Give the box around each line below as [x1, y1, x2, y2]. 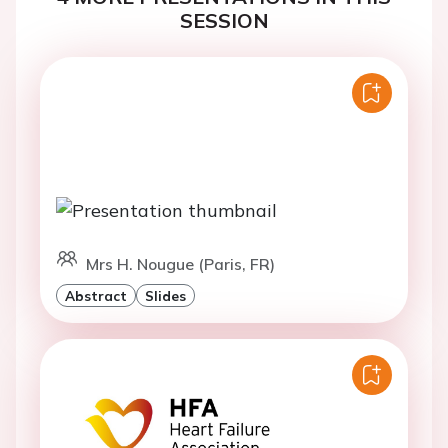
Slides [145, 286, 186, 304]
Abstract [65, 286, 127, 304]
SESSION [179, 7, 269, 32]
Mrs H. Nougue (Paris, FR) [86, 253, 275, 274]
